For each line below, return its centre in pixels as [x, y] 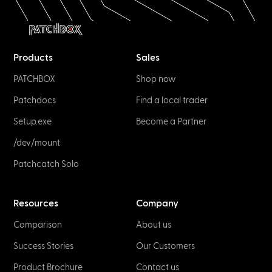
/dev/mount [37, 143]
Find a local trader [172, 100]
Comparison [38, 225]
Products [33, 57]
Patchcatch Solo [46, 164]
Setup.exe [33, 121]
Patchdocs [35, 100]
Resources [36, 203]
